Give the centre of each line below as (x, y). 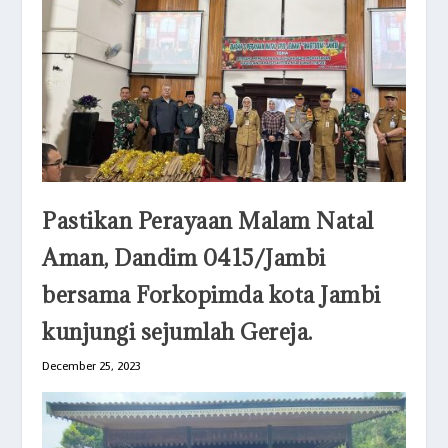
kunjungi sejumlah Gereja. (177, 332)
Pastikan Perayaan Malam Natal (208, 221)
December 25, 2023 (92, 366)
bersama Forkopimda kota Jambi (211, 295)
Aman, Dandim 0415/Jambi (184, 258)
